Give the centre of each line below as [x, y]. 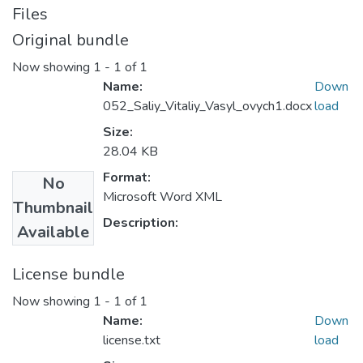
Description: [141, 223]
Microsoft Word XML [162, 197]
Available [53, 233]
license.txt [132, 341]
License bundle [68, 275]
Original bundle [70, 40]
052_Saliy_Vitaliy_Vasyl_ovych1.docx [207, 107]
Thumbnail [53, 208]
